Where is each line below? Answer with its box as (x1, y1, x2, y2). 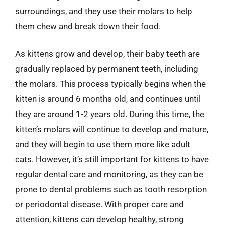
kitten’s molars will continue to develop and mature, (15, 124, 208, 134)
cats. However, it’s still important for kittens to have (15, 154, 209, 164)
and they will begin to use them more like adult (15, 139, 190, 149)
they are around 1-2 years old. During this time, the (15, 109, 204, 119)
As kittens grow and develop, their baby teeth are (15, 49, 200, 59)
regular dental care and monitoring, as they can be (15, 169, 203, 179)
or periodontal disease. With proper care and (15, 199, 184, 209)
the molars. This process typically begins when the (15, 79, 206, 89)
